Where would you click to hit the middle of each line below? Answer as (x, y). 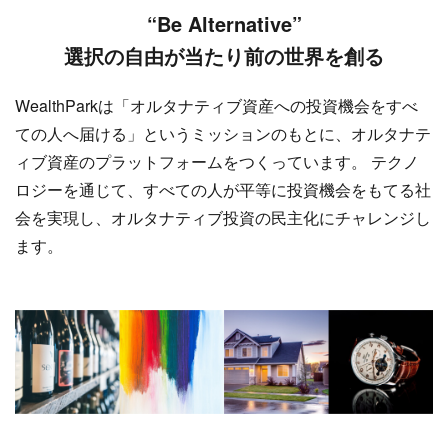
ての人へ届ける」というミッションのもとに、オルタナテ (223, 133)
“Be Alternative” (224, 23)
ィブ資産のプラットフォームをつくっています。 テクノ (217, 161)
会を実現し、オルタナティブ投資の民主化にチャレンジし (223, 217)
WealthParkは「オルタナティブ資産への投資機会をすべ (216, 105)
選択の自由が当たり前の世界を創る (224, 55)
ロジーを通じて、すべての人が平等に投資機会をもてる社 (223, 189)
